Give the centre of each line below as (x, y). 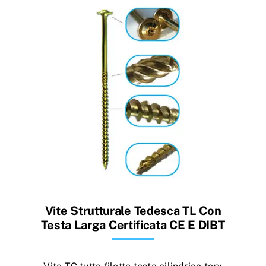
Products (43, 9)
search (37, 19)
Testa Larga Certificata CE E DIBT (133, 225)
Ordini (30, 67)
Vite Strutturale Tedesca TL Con (133, 211)
